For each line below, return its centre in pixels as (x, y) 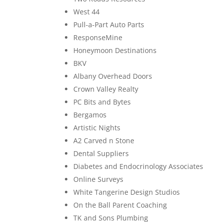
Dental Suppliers (101, 153)
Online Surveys (99, 179)
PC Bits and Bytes (102, 102)
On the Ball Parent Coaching (120, 205)
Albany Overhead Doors (113, 76)
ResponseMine (98, 37)
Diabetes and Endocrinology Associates (139, 166)
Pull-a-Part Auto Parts (109, 24)
